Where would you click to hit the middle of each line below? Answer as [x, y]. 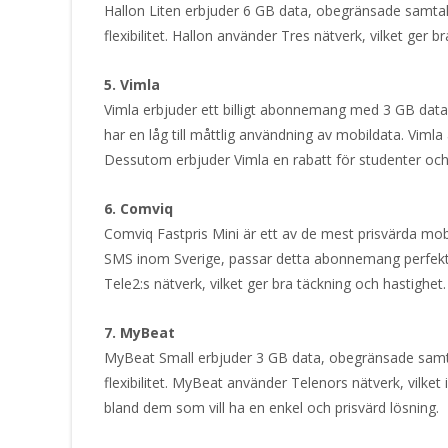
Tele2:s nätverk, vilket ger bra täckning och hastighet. [275, 284]
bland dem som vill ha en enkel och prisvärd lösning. [271, 408]
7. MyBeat [139, 333]
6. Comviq [138, 209]
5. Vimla [132, 85]
